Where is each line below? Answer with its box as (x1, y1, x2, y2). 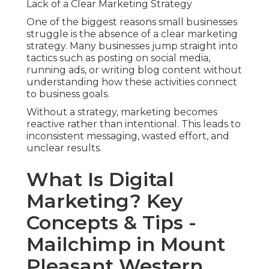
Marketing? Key (26, 189, 183, 213)
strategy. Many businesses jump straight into (26, 40, 238, 52)
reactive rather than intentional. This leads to (26, 118, 241, 130)
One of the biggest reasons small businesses (26, 16, 237, 28)
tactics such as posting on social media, (26, 52, 210, 64)
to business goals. (26, 88, 109, 100)
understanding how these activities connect (26, 76, 237, 88)
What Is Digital (26, 168, 174, 192)
